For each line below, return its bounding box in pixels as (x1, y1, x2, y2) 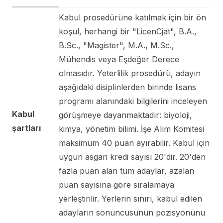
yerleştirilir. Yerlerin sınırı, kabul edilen (59, 193, 202, 204)
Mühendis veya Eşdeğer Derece (59, 54, 179, 64)
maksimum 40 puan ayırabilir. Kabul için (59, 137, 210, 148)
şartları (12, 122, 41, 133)
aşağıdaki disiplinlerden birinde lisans (59, 82, 196, 92)
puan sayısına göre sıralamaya (59, 179, 174, 190)
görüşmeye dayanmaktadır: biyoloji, (59, 110, 192, 120)
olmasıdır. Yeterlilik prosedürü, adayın (59, 68, 201, 78)
